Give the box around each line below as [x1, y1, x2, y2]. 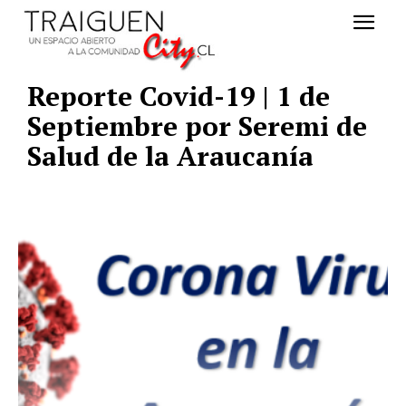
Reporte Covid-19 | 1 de [27, 78, 330, 115]
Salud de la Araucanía [27, 138, 314, 175]
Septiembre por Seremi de [27, 108, 367, 145]
